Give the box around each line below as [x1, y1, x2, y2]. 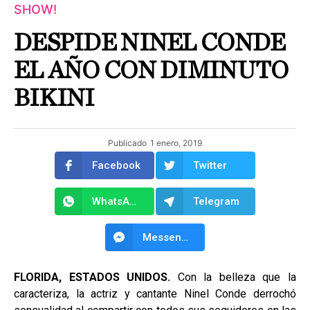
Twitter [193, 159, 227, 172]
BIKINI [14, 86, 95, 111]
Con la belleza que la [170, 271, 297, 284]
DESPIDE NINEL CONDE [14, 30, 286, 55]
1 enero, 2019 [150, 138, 202, 148]
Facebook [92, 159, 140, 172]
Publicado [108, 138, 147, 148]
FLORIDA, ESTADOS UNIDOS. [14, 271, 171, 284]
